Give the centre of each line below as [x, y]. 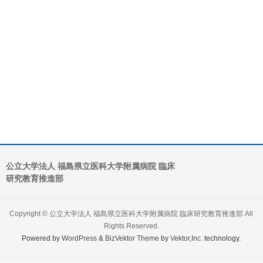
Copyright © [30, 214]
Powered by [42, 238]
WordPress [80, 238]
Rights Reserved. [131, 226]
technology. [222, 238]
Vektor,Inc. [187, 238]
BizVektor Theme [132, 238]
